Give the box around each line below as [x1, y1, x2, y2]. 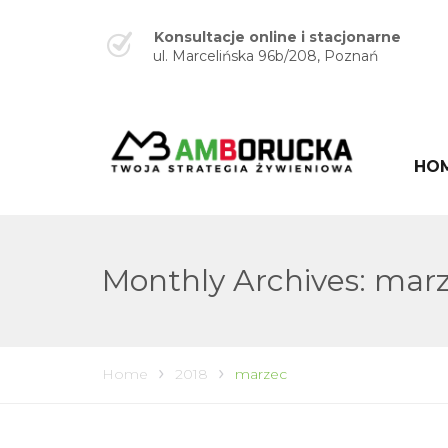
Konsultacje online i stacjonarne [154, 28, 401, 46]
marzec [235, 365, 287, 384]
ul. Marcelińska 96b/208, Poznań [153, 47, 378, 65]
